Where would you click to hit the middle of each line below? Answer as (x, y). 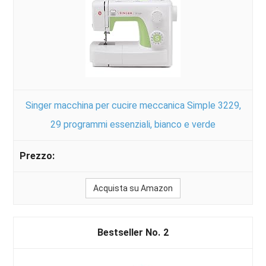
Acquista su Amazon (133, 189)
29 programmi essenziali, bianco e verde (133, 125)
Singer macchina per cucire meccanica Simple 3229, (133, 106)
